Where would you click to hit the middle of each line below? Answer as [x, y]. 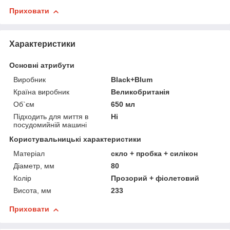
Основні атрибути [42, 65]
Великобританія [140, 92]
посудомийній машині [50, 125]
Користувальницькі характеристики [75, 139]
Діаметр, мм [34, 166]
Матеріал [29, 154]
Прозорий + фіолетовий [155, 178]
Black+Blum [132, 80]
